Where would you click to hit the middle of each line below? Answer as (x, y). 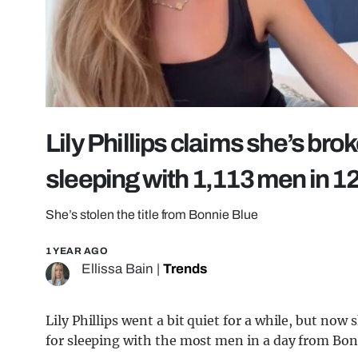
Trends (185, 269)
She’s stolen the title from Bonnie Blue (152, 215)
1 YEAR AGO (77, 251)
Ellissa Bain (117, 269)
